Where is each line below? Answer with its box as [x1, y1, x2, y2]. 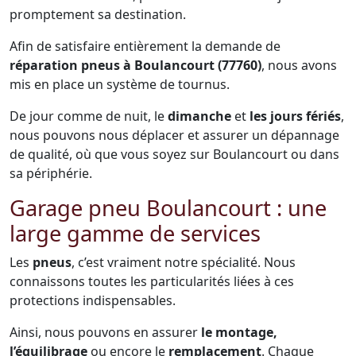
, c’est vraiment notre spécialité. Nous [72, 253, 296, 271]
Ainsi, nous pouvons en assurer [10, 323, 201, 341]
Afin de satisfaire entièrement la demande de [10, 37, 281, 55]
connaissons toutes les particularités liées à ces [10, 273, 294, 290]
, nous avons [261, 56, 337, 74]
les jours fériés [250, 107, 341, 125]
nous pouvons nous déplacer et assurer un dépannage [10, 126, 339, 144]
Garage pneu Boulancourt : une [10, 193, 327, 222]
